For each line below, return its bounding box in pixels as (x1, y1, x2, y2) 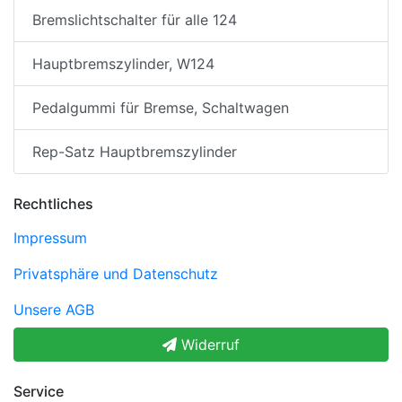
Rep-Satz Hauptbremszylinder (32, 143, 237, 162)
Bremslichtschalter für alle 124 (32, 11, 237, 30)
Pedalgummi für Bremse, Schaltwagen (32, 99, 289, 118)
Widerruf (177, 336, 240, 354)
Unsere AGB (13, 301, 94, 319)
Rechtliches (13, 195, 93, 214)
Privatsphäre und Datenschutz (13, 265, 218, 284)
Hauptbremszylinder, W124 (32, 55, 214, 74)
